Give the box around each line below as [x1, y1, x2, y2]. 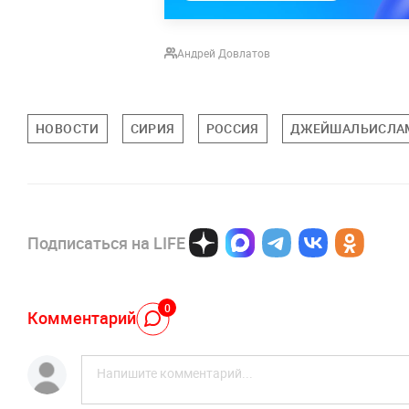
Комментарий [27, 306, 136, 329]
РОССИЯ [205, 120, 259, 138]
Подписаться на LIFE [27, 232, 185, 255]
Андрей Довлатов [177, 46, 270, 61]
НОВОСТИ [36, 120, 100, 138]
